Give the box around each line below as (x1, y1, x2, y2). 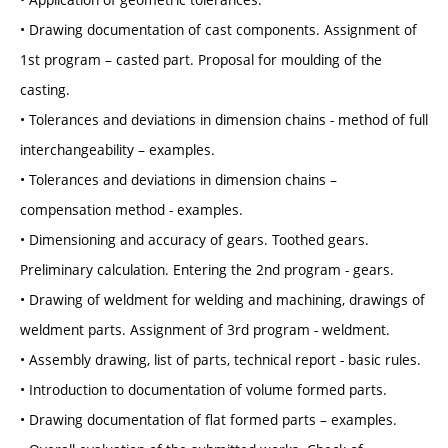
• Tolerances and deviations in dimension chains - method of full (20, 110, 428, 130)
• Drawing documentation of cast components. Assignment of (20, 20, 417, 40)
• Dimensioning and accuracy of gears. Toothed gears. (20, 230, 369, 250)
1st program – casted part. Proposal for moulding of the (20, 50, 382, 70)
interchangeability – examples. (20, 140, 215, 160)
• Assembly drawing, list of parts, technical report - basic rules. (20, 350, 421, 370)
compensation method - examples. (20, 200, 243, 220)
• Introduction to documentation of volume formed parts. (20, 380, 387, 400)
